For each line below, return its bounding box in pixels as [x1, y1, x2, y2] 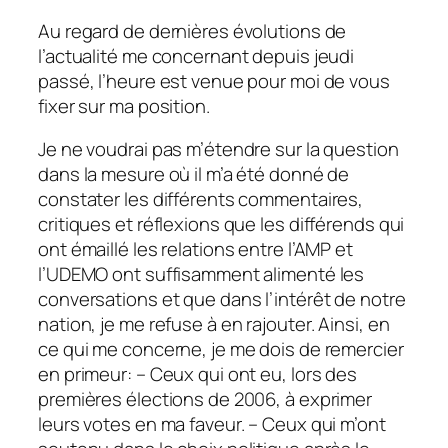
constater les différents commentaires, [38, 186, 364, 213]
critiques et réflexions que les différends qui [38, 211, 405, 238]
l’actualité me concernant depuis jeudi [38, 42, 355, 69]
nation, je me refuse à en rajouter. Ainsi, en [38, 311, 390, 338]
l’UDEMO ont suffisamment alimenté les [38, 261, 365, 288]
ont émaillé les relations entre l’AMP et [38, 236, 353, 263]
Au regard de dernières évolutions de [38, 17, 347, 44]
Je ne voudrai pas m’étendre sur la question [38, 136, 399, 163]
